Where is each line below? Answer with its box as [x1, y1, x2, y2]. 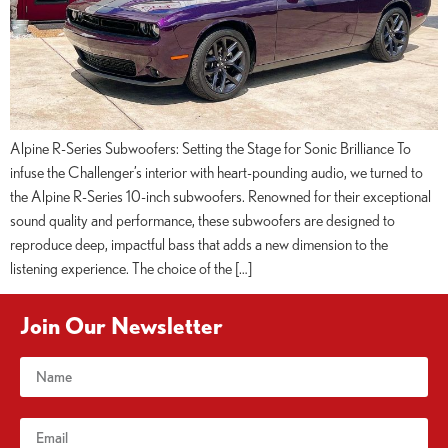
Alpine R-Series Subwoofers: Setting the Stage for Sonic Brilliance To [10, 138, 411, 157]
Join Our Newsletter [20, 311, 223, 338]
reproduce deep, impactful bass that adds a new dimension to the [10, 234, 388, 253]
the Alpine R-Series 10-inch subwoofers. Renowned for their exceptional [10, 186, 431, 205]
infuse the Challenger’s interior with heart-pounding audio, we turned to [10, 162, 423, 181]
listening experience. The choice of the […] [10, 258, 252, 277]
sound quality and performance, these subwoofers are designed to [10, 210, 395, 229]
